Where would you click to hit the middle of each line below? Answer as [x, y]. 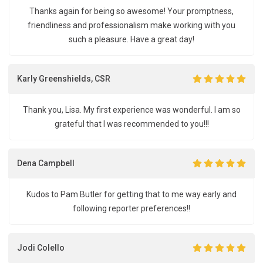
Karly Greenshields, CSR [64, 78]
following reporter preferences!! [131, 208]
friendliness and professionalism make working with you [131, 25]
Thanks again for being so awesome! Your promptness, [131, 11]
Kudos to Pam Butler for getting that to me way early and [131, 194]
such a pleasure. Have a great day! [131, 39]
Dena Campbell [46, 163]
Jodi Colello [41, 247]
